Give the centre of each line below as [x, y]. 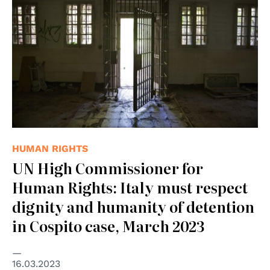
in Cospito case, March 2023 [108, 225]
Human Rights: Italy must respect [130, 187]
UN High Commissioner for [108, 168]
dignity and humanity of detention [133, 206]
